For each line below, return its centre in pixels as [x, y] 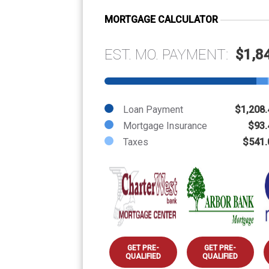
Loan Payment [153, 109]
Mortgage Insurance [165, 125]
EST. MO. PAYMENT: [170, 54]
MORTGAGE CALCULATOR [161, 19]
